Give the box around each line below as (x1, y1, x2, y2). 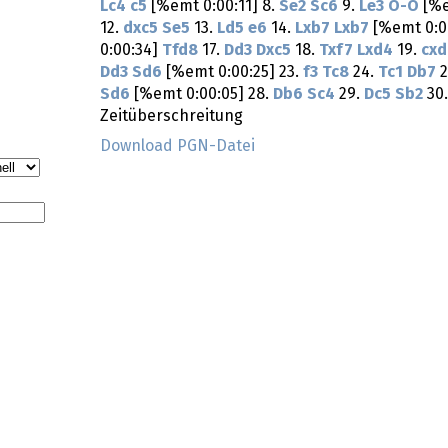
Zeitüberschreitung (100, 108, 243, 125)
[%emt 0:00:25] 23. (162, 64, 303, 81)
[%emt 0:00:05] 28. (130, 86, 273, 103)
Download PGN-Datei (100, 138, 255, 155)
